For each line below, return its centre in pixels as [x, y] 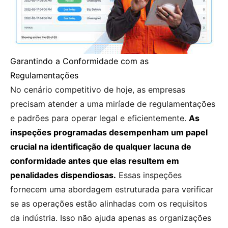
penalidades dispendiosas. [63, 175]
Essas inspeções [149, 175]
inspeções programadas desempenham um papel [109, 133]
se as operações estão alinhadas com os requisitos [109, 204]
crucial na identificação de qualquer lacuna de [101, 147]
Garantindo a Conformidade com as [79, 61]
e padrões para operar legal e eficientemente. [99, 118]
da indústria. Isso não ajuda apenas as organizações [111, 218]
